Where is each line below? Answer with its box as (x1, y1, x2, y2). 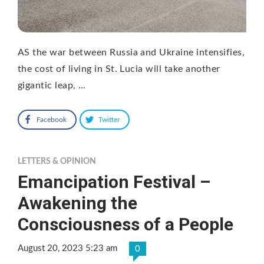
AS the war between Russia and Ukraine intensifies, (18, 47, 245, 57)
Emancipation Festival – (18, 171, 210, 192)
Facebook (37, 115, 67, 123)
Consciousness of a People (18, 213, 233, 235)
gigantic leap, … (18, 80, 86, 90)
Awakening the (18, 192, 137, 213)
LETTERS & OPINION (18, 157, 96, 166)
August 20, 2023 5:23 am (18, 243, 117, 253)
